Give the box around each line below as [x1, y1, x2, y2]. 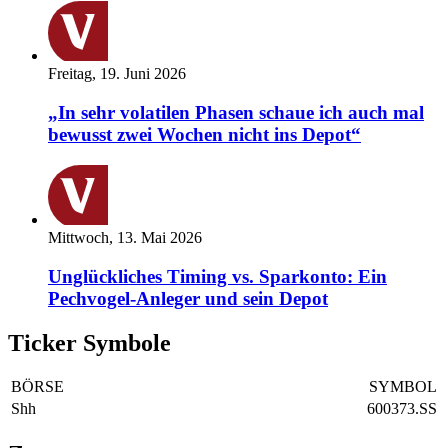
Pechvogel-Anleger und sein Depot [48, 287, 328, 309]
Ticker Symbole [8, 329, 171, 356]
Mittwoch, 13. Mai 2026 [48, 228, 202, 246]
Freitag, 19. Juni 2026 [48, 65, 186, 83]
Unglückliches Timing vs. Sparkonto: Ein [48, 265, 387, 287]
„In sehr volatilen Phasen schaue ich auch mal [48, 102, 424, 124]
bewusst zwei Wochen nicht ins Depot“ [48, 124, 361, 146]
